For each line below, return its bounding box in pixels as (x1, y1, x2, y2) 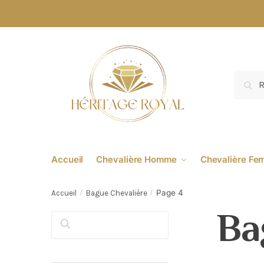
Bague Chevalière (85, 188, 147, 197)
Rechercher (75, 222, 122, 233)
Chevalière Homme (96, 154, 177, 165)
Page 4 (156, 187, 184, 197)
